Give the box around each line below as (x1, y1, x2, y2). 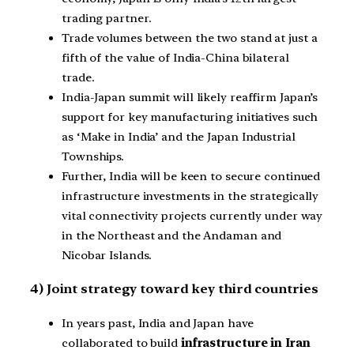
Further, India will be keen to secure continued (62, 168, 321, 183)
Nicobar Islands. (62, 247, 152, 262)
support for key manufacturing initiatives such (62, 109, 318, 124)
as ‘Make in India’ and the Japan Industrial (62, 129, 296, 144)
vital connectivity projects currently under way (62, 208, 323, 223)
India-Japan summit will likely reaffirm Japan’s (62, 89, 318, 104)
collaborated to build (62, 336, 181, 351)
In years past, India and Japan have (62, 316, 254, 331)
